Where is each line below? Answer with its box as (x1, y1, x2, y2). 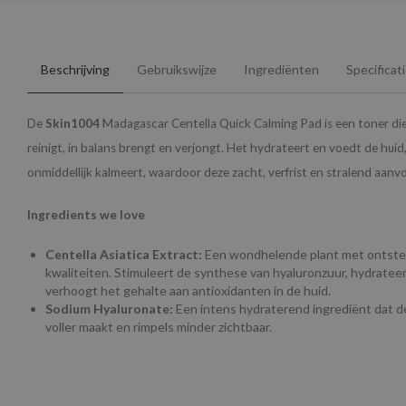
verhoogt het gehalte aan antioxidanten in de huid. (45, 283, 331, 299)
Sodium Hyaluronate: (45, 301, 176, 317)
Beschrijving (41, 62, 110, 78)
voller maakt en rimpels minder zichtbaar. (45, 319, 272, 335)
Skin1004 (45, 116, 100, 131)
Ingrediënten (244, 62, 319, 78)
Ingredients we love (27, 208, 145, 223)
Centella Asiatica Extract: (45, 246, 205, 263)
